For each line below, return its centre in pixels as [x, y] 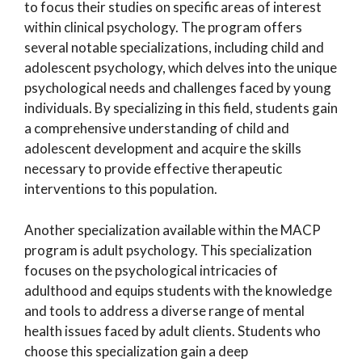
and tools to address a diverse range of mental [164, 310]
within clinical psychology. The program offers [163, 27]
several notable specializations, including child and [174, 47]
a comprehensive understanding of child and [157, 128]
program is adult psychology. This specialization [168, 250]
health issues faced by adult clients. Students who [173, 330]
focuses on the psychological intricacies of [151, 270]
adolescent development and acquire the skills [163, 148]
